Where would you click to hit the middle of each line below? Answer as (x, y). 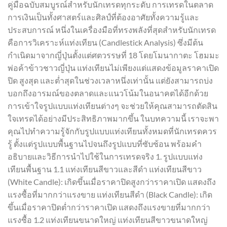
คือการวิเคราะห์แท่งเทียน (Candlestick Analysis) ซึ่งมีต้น (105, 42)
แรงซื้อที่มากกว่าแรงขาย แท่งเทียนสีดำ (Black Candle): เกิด (110, 194)
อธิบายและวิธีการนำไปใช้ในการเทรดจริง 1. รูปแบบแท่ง (105, 156)
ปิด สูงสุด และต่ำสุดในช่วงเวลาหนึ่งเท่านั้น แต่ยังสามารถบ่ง (110, 80)
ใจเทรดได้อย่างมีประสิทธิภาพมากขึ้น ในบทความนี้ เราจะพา (113, 118)
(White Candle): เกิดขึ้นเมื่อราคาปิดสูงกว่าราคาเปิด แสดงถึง (112, 182)
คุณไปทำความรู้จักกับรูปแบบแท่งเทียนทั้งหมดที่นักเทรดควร (112, 131)
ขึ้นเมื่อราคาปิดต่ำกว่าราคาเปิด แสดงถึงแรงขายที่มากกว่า (109, 207)
